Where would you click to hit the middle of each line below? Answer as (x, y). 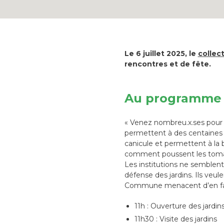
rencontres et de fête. (167, 64)
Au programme (173, 98)
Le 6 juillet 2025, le (161, 54)
